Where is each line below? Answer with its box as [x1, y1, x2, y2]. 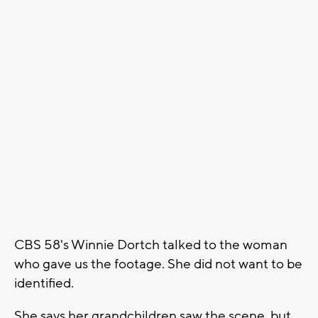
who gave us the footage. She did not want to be [14, 255, 302, 273]
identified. [14, 274, 77, 292]
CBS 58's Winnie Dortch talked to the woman [14, 236, 287, 253]
